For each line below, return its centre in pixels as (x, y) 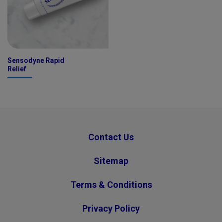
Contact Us (111, 137)
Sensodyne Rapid (36, 61)
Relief (17, 69)
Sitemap (111, 161)
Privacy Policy (111, 209)
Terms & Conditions (111, 185)
